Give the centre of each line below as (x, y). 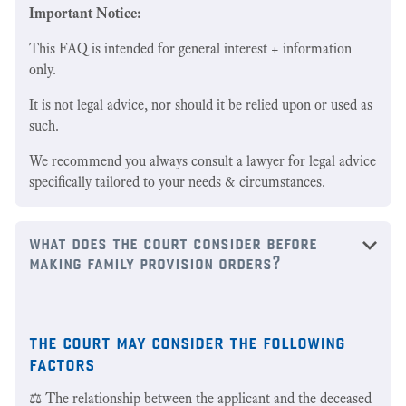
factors (62, 362)
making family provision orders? (155, 261)
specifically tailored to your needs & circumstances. (177, 181)
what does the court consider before (173, 242)
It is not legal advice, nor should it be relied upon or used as (201, 104)
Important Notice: (85, 13)
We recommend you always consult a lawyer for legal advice (203, 160)
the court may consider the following (187, 340)
